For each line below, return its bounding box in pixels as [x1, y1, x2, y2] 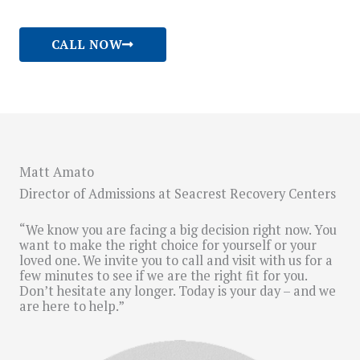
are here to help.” [19, 297, 125, 316]
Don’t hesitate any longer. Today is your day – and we [19, 282, 336, 301]
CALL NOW [51, 36, 123, 53]
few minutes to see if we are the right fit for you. [19, 267, 307, 285]
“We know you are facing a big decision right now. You [19, 221, 337, 239]
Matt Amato [19, 163, 94, 182]
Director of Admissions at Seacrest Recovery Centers [19, 185, 336, 203]
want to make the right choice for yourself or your [19, 236, 317, 255]
